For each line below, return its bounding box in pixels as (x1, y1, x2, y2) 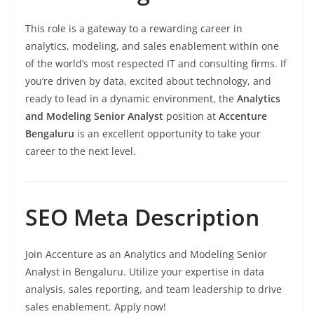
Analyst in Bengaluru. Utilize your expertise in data (25, 265, 264, 279)
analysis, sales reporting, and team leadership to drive (25, 282, 282, 296)
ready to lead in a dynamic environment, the (25, 92, 237, 106)
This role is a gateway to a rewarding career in (25, 22, 243, 36)
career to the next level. (25, 144, 136, 158)
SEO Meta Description (25, 202, 259, 233)
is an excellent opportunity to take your (74, 127, 261, 141)
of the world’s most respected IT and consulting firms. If (25, 57, 287, 71)
